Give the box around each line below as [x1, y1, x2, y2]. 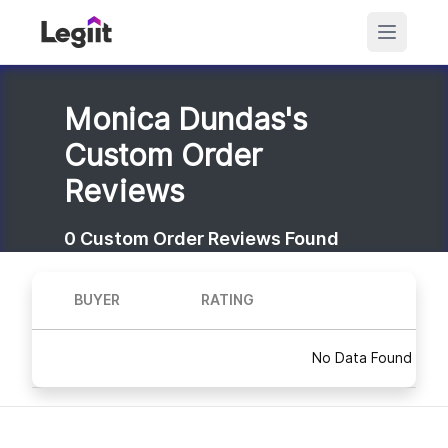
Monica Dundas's [64, 100, 307, 137]
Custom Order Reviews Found [80, 227, 339, 249]
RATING [200, 291, 254, 308]
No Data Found [312, 349, 412, 366]
